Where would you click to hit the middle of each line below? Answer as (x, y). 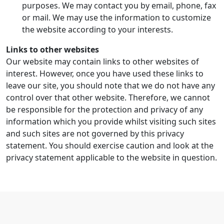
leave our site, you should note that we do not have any (110, 85)
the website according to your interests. (97, 29)
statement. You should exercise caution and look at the (110, 145)
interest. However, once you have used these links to (105, 73)
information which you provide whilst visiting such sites (111, 121)
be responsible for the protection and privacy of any (104, 109)
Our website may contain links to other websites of (102, 61)
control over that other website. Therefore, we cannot (108, 97)
